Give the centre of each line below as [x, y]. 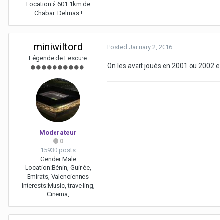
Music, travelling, [71, 186]
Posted [118, 47]
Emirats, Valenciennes [58, 177]
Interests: [34, 186]
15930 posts [58, 150]
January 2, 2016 [151, 47]
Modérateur [58, 133]
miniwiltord [58, 47]
